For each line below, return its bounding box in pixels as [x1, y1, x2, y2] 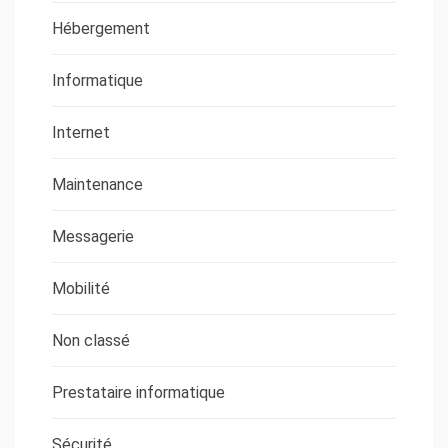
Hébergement [52, 18, 150, 38]
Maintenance [52, 174, 143, 194]
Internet [52, 122, 110, 142]
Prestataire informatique [52, 382, 225, 402]
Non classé [52, 330, 130, 350]
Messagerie [52, 226, 134, 246]
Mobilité [52, 278, 110, 298]
